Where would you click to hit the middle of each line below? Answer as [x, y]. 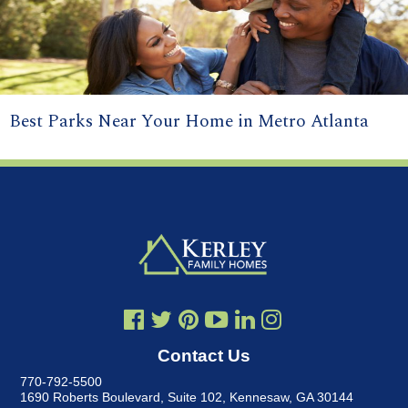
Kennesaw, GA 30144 [292, 398]
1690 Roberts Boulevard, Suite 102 [122, 398]
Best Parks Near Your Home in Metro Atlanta [189, 122]
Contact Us [204, 355]
